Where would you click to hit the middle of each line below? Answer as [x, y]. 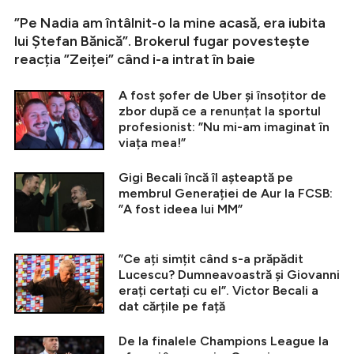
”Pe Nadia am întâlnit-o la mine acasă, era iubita [170, 23]
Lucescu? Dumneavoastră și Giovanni [229, 274]
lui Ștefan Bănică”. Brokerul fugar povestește [162, 41]
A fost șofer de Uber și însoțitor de [222, 95]
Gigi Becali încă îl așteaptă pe [206, 177]
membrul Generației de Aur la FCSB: [226, 193]
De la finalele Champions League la [224, 341]
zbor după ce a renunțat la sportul [220, 111]
